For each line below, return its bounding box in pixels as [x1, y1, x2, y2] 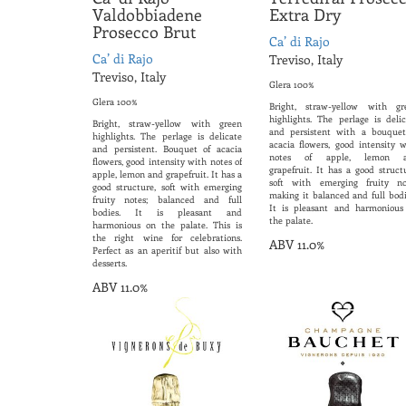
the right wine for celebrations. [92, 231, 242, 245]
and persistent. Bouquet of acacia [92, 142, 242, 156]
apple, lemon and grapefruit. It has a [92, 168, 242, 181]
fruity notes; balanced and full [92, 193, 242, 207]
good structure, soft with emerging [92, 180, 242, 194]
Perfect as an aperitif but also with [92, 244, 242, 257]
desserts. [92, 256, 127, 270]
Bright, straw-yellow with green [92, 117, 242, 130]
